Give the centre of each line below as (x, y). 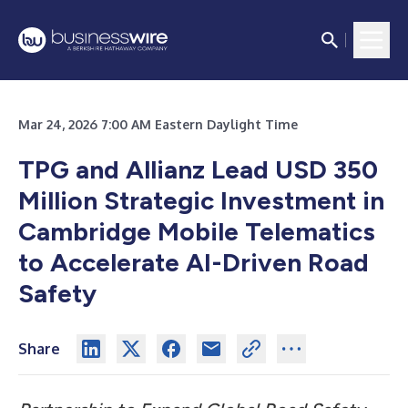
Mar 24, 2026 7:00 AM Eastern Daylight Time (158, 124)
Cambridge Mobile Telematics (197, 231)
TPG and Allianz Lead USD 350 (198, 169)
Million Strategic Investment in (201, 200)
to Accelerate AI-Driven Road (194, 262)
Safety (57, 293)
